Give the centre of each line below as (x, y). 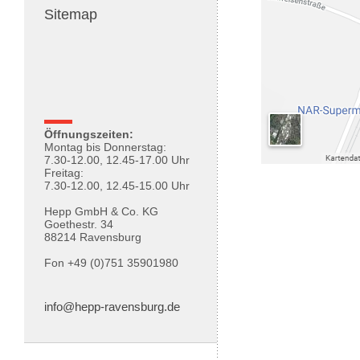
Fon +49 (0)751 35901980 (111, 263)
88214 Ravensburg (93, 237)
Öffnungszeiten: (89, 134)
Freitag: (64, 173)
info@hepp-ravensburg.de (112, 307)
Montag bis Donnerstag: (105, 147)
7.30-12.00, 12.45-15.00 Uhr (117, 186)
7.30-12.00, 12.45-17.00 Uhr (117, 160)
